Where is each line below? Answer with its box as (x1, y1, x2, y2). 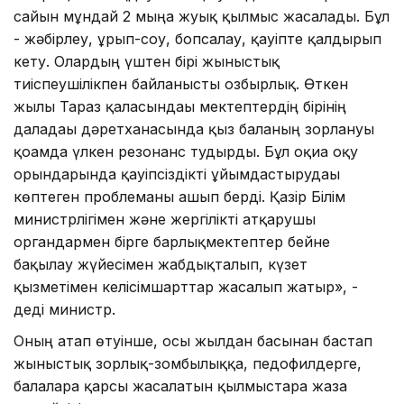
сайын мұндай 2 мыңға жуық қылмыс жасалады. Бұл (14, 6, 390, 25)
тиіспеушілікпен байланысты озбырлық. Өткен (14, 74, 348, 93)
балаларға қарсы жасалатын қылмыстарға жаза (14, 376, 347, 395)
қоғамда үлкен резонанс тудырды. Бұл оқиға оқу (14, 142, 358, 161)
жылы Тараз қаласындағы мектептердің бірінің (14, 96, 346, 115)
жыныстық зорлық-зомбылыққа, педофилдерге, (14, 353, 362, 372)
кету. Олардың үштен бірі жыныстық (14, 51, 280, 70)
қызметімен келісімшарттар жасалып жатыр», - (14, 277, 358, 296)
